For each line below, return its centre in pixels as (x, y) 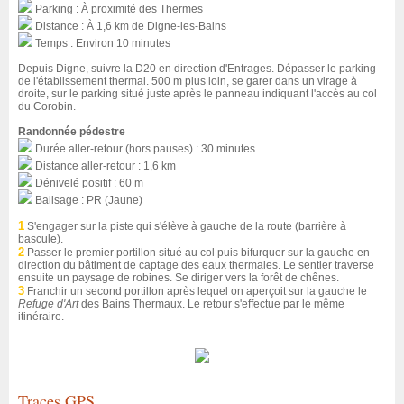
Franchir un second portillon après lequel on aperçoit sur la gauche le (196, 291)
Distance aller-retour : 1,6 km (104, 166)
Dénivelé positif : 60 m (88, 183)
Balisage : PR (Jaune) (87, 200)
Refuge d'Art (48, 304)
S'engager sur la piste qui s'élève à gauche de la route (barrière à (185, 226)
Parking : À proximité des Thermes (118, 9)
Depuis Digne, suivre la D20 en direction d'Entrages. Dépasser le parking (197, 69)
